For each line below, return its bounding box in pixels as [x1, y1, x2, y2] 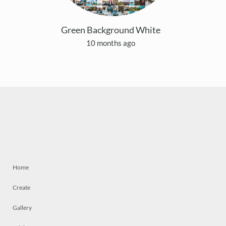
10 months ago [86, 38, 135, 48]
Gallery [13, 204, 32, 212]
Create [13, 184, 30, 192]
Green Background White [61, 24, 160, 36]
